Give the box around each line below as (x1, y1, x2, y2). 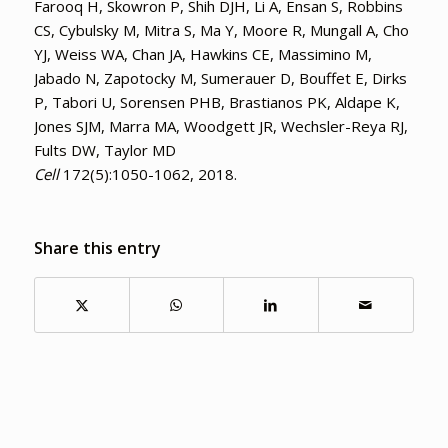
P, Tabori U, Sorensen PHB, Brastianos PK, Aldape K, (33, 91, 400, 112)
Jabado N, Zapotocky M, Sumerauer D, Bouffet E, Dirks (33, 67, 407, 88)
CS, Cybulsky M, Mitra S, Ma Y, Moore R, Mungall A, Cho (33, 19, 409, 40)
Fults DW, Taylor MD (33, 139, 176, 160)
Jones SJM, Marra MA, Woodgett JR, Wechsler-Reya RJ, (33, 115, 408, 136)
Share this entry (33, 236, 161, 259)
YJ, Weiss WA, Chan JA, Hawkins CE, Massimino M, (33, 43, 372, 64)
